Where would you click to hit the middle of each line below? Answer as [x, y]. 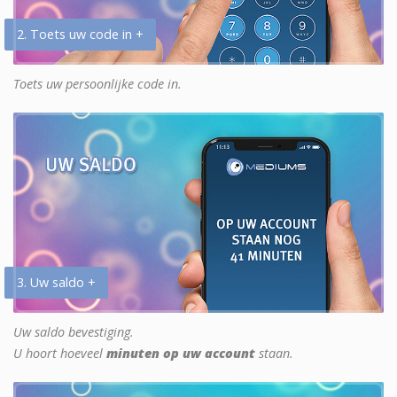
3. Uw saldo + [56, 282]
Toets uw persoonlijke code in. [97, 83]
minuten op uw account [181, 353]
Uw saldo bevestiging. [74, 331]
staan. [274, 353]
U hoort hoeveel [60, 353]
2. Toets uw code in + [80, 34]
